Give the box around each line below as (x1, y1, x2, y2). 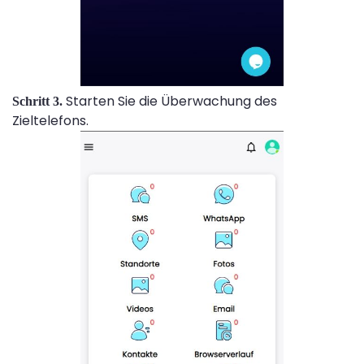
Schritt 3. (12, 93, 66, 108)
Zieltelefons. (12, 110, 89, 130)
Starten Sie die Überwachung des (66, 91, 277, 110)
